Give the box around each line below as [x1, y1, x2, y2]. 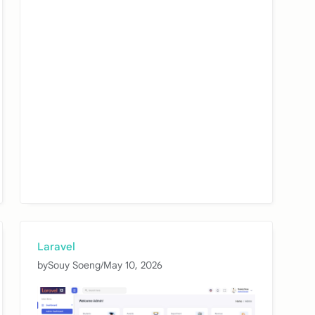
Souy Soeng [48, 258, 101, 271]
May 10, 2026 [103, 258, 162, 271]
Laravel [37, 240, 75, 253]
